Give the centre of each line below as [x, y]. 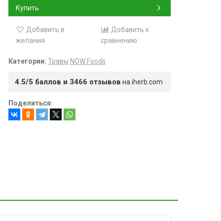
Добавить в [45, 30]
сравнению [119, 40]
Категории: [27, 61]
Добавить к [129, 30]
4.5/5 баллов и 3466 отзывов [68, 82]
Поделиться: [30, 103]
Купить [27, 8]
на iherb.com [142, 82]
